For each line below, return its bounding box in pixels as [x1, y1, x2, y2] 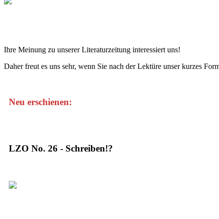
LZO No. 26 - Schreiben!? [9, 143, 113, 154]
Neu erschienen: [9, 96, 72, 107]
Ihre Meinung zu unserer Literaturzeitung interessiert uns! [4, 45, 180, 54]
